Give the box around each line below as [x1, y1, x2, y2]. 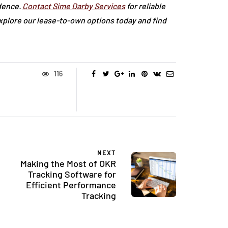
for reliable [125, 1, 165, 11]
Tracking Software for [28, 168, 116, 180]
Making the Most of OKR [20, 158, 116, 169]
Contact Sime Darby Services [22, 1, 125, 11]
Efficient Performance [26, 179, 116, 191]
